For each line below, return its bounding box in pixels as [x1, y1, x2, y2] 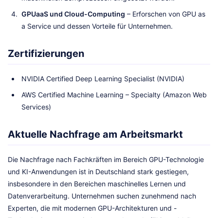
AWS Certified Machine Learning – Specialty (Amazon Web [21, 91, 207, 99]
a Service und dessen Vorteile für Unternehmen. [21, 22, 173, 30]
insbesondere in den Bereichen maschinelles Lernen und [8, 180, 186, 188]
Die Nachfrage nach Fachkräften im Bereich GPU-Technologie [8, 155, 204, 163]
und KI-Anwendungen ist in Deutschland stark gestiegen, [8, 167, 189, 176]
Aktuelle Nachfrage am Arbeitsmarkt [8, 128, 183, 140]
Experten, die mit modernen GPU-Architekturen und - [8, 204, 177, 212]
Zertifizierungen [8, 48, 84, 59]
